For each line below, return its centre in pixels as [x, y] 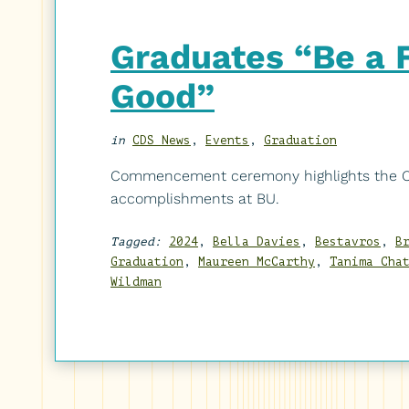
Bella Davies [257, 242]
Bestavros [348, 242]
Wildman [136, 283]
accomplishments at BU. [195, 199]
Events [227, 141]
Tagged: [136, 242]
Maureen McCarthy [257, 262]
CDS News [162, 141]
